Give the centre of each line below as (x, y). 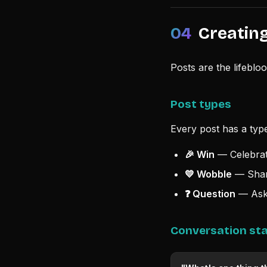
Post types (201, 104)
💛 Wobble (208, 174)
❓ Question (210, 194)
